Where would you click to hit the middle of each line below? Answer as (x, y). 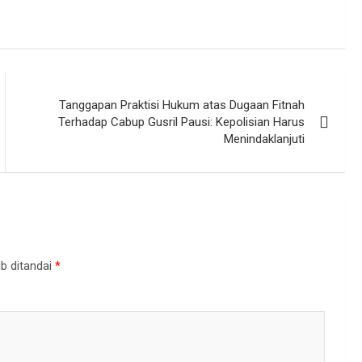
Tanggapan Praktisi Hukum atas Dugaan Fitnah (182, 105)
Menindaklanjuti (265, 139)
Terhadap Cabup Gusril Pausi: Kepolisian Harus (182, 122)
